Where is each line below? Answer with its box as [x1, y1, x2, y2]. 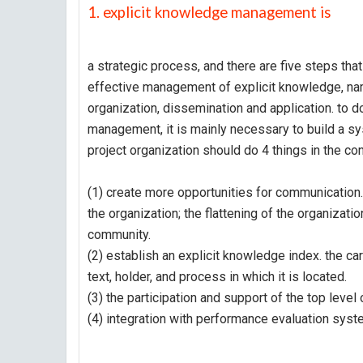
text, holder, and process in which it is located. [88, 269, 347, 284]
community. [88, 227, 151, 242]
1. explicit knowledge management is [88, 3, 335, 21]
